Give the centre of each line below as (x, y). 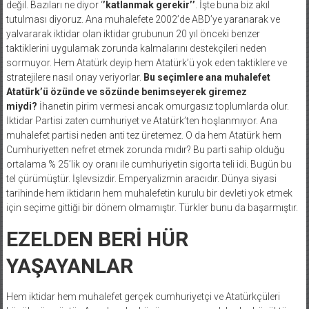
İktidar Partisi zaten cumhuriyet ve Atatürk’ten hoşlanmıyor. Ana (141, 120)
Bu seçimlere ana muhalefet (207, 77)
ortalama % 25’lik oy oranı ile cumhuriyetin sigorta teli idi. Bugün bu (149, 164)
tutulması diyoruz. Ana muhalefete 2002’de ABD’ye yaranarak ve (143, 19)
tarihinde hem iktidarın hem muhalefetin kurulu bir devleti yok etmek (149, 193)
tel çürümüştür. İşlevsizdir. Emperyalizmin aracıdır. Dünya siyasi (141, 178)
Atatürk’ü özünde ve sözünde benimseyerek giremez (126, 91)
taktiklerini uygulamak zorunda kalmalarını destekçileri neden (136, 48)
